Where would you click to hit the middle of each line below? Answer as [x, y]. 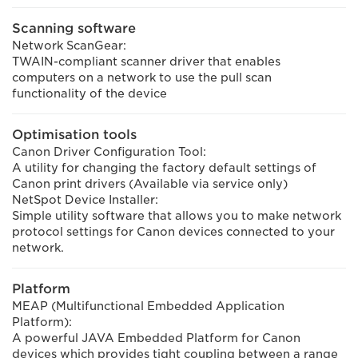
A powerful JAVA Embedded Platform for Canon [156, 338]
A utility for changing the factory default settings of [164, 168]
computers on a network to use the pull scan [142, 78]
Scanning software [74, 28]
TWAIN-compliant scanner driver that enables [146, 62]
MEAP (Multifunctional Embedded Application [148, 306]
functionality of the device [89, 93]
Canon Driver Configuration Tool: [109, 152]
